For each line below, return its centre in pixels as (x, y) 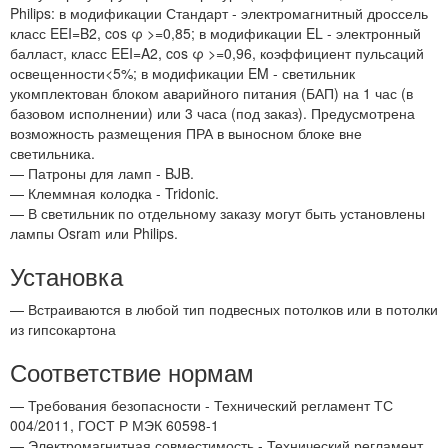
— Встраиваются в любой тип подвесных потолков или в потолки (224, 309)
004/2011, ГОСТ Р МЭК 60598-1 (114, 425)
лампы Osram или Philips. (94, 233)
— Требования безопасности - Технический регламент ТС (201, 405)
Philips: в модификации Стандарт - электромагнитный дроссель (219, 13)
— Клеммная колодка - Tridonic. (114, 193)
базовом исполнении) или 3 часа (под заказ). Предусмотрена (212, 113)
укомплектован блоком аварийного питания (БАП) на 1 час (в (211, 93)
